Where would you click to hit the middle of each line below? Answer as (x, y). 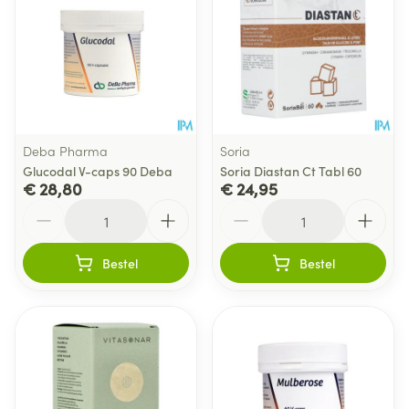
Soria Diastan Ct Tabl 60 (291, 171)
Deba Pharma (65, 151)
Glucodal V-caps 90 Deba (98, 171)
